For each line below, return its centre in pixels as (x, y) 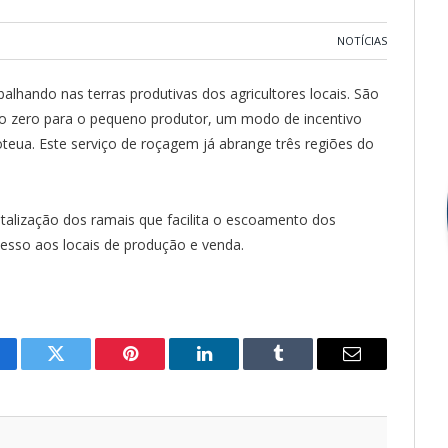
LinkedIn (235, 368)
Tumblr (303, 368)
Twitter (80, 368)
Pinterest (160, 368)
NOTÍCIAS (362, 40)
